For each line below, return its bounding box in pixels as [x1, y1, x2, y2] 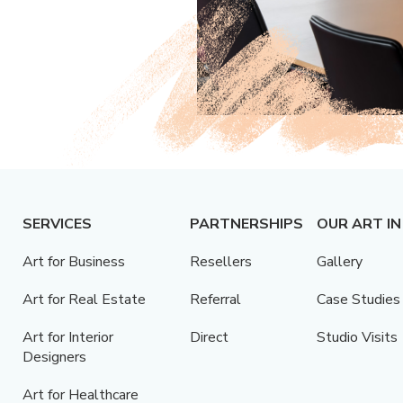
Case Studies [316, 289, 400, 309]
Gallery [316, 251, 363, 272]
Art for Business [22, 251, 125, 272]
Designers [22, 346, 86, 367]
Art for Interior [22, 327, 113, 347]
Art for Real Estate [22, 289, 146, 309]
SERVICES [22, 213, 92, 234]
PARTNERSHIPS [189, 213, 303, 234]
